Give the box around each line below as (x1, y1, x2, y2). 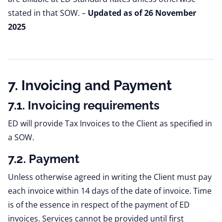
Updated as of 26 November (88, 7, 196, 18)
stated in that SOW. (8, 7, 82, 18)
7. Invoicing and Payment (8, 77, 172, 94)
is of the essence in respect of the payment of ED (8, 199, 190, 210)
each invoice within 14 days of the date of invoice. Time (8, 185, 212, 196)
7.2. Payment (8, 152, 79, 166)
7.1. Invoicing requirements (8, 98, 160, 112)
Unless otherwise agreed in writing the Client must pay (8, 171, 212, 182)
